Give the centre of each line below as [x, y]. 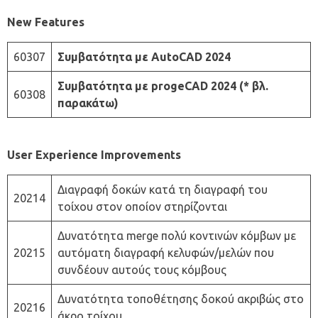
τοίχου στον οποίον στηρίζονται [142, 206]
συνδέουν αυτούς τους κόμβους [142, 269]
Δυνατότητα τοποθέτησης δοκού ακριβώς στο [181, 298]
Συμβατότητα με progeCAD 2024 [147, 86]
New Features [46, 22]
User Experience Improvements [94, 154]
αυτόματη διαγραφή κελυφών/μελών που [166, 252]
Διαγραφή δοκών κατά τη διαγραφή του [163, 189]
